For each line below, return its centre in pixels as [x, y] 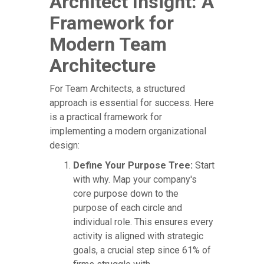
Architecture [103, 65]
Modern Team [108, 44]
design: [65, 145]
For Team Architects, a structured [117, 88]
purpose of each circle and [128, 207]
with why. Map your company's [135, 179]
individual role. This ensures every [143, 222]
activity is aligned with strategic [138, 236]
